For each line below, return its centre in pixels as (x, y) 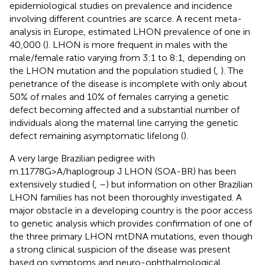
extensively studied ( (52, 184)
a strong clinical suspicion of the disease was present (120, 249)
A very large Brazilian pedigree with (82, 158)
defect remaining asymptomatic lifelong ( (96, 135)
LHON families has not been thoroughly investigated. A (126, 197)
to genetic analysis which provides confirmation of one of (131, 223)
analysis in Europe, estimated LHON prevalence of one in (130, 31)
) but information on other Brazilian (179, 184)
